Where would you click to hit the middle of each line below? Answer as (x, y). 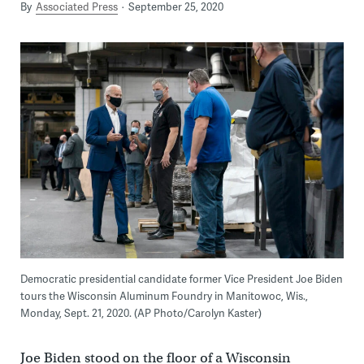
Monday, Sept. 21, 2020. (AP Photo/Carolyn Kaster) (141, 313)
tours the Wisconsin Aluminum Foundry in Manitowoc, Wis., (164, 296)
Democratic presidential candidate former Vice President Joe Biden (181, 279)
